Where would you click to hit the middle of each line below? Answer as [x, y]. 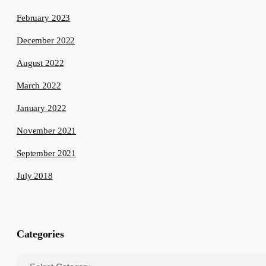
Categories [40, 234]
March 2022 [39, 86]
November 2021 [47, 131]
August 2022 [40, 63]
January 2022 [42, 108]
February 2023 [44, 18]
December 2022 [46, 41]
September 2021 [47, 153]
